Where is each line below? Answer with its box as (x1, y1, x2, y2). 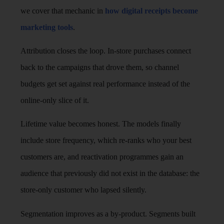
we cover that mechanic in (20, 6, 105, 15)
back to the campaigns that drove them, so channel (20, 63, 179, 71)
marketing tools (20, 22, 73, 31)
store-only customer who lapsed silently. (20, 185, 147, 194)
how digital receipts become (105, 6, 198, 15)
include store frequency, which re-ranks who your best (20, 136, 192, 145)
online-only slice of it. (20, 96, 89, 104)
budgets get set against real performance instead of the (20, 79, 190, 88)
